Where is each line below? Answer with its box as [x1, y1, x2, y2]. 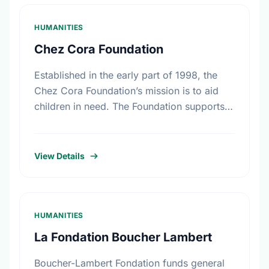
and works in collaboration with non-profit [34, 116, 225, 128]
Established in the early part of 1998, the [34, 69, 217, 81]
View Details [34, 151, 85, 161]
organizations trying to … [34, 131, 148, 144]
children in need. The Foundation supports [34, 100, 225, 112]
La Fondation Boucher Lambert [34, 230, 212, 244]
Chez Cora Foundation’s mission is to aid [34, 85, 219, 97]
